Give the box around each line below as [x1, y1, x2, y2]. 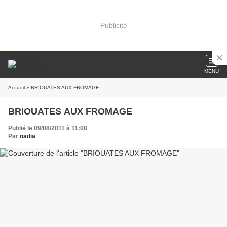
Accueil [8, 85, 25, 90]
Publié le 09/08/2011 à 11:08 [8, 125, 87, 132]
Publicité [100, 21, 127, 29]
